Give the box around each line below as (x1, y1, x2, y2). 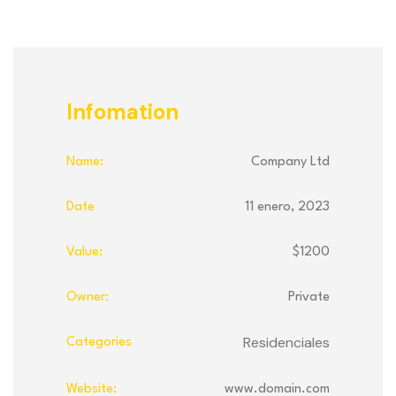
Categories (66, 336, 132, 350)
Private (288, 291, 330, 305)
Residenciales (243, 333, 330, 353)
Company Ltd (251, 156, 330, 170)
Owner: (66, 291, 109, 305)
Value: (66, 246, 103, 260)
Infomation (66, 98, 179, 126)
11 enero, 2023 (245, 201, 330, 215)
